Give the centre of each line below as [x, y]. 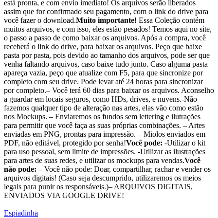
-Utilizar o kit [184, 143]
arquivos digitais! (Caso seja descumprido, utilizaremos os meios [102, 178]
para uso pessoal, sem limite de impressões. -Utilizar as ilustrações [105, 152]
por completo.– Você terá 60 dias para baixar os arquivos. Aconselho [109, 91]
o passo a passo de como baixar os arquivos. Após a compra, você [105, 38]
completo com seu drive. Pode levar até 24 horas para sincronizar [103, 82]
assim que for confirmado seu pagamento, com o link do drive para [106, 12]
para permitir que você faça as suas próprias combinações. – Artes [104, 126]
